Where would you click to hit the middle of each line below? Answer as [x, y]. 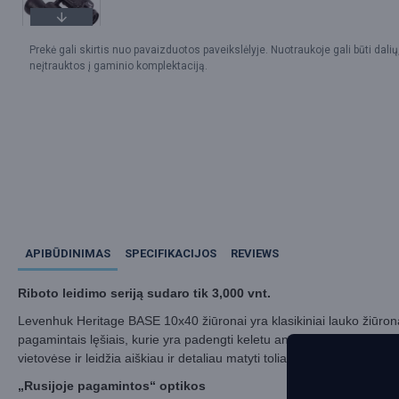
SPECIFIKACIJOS [171, 253]
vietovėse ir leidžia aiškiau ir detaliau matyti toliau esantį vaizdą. [196, 358]
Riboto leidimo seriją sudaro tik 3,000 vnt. [144, 293]
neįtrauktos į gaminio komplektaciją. [118, 66]
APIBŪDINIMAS [68, 253]
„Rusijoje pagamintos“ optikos [112, 386]
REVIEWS [255, 253]
